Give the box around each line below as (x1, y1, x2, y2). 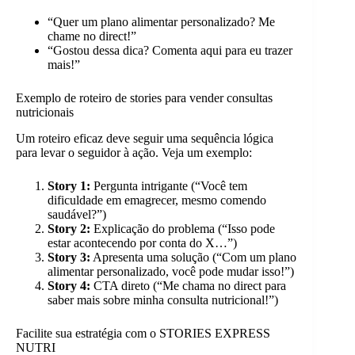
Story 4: (48, 279, 90, 293)
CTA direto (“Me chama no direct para (90, 279, 286, 293)
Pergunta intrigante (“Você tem (90, 179, 247, 193)
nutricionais (16, 105, 74, 120)
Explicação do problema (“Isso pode (90, 222, 275, 236)
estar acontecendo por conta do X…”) (48, 236, 237, 250)
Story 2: (48, 222, 90, 236)
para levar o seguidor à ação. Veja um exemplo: (16, 146, 252, 160)
